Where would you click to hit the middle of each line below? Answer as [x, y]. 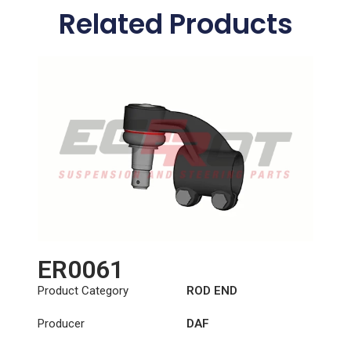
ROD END [212, 291]
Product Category [83, 291]
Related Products [175, 24]
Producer [61, 324]
